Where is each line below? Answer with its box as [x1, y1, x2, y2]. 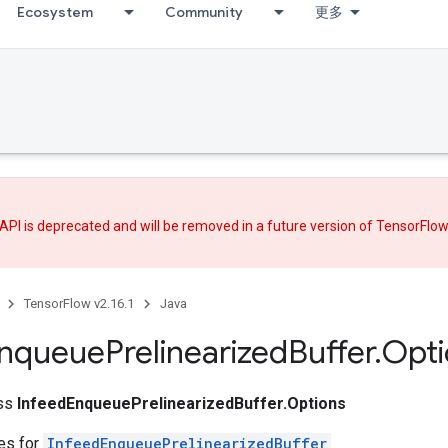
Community [165, 3, 243, 21]
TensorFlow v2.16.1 [24, 295, 134, 311]
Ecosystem [17, 3, 93, 21]
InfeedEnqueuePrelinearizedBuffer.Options [17, 393, 346, 413]
